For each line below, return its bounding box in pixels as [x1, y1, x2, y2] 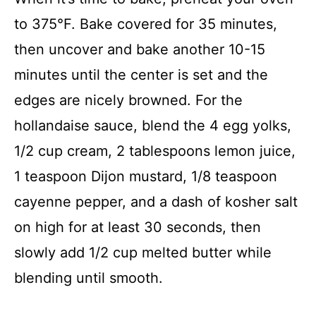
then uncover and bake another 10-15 [14, 41, 265, 59]
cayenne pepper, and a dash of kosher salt [14, 193, 298, 211]
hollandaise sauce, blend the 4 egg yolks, [14, 117, 291, 135]
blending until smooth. [14, 269, 163, 287]
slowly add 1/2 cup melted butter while [14, 244, 272, 262]
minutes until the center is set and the [14, 66, 268, 84]
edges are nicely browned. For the [14, 92, 243, 109]
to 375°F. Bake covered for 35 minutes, [14, 16, 277, 33]
